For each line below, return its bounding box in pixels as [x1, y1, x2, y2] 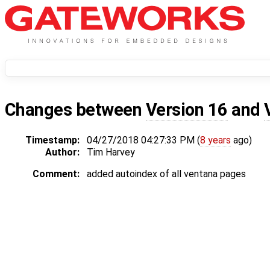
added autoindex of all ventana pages [87, 168, 246, 180]
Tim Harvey [87, 146, 135, 159]
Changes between [5, 99, 146, 121]
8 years [200, 134, 231, 146]
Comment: [33, 168, 80, 180]
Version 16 [145, 99, 228, 121]
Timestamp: [25, 134, 80, 146]
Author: [45, 146, 80, 159]
